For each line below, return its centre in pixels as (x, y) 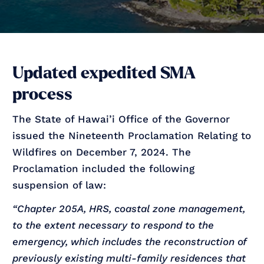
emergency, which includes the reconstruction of (130, 241)
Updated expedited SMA (104, 73)
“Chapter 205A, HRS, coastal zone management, (129, 208)
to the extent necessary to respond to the (113, 225)
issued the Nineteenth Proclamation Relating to (132, 135)
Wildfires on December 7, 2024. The (102, 152)
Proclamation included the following (104, 168)
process (43, 94)
